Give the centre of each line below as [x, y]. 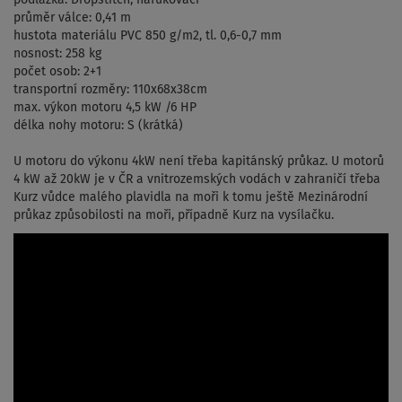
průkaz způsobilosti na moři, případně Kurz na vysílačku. [174, 215]
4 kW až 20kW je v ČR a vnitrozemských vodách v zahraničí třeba [197, 179]
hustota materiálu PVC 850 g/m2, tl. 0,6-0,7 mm [148, 35]
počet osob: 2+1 [57, 71]
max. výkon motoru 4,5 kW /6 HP [105, 107]
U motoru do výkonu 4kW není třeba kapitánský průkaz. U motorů [199, 161]
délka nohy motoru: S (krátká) [98, 125]
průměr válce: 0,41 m [72, 17]
